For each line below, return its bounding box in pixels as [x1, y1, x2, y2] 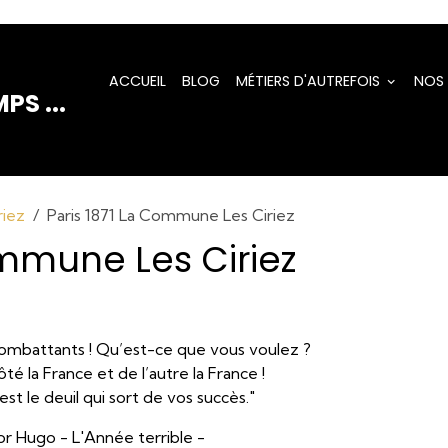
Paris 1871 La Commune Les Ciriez [47, 205, 296, 225]
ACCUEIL [108, 71, 166, 91]
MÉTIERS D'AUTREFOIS [235, 71, 384, 91]
